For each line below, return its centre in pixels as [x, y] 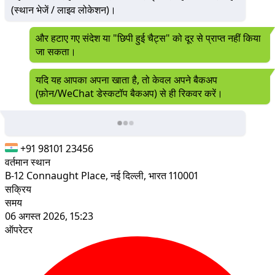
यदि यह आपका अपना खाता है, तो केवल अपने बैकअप [126, 79]
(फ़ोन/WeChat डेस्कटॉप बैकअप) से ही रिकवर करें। [129, 93]
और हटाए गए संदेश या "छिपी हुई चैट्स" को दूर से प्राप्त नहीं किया [148, 38]
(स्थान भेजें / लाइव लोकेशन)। [64, 10]
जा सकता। [56, 51]
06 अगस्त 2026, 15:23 [49, 216]
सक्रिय [18, 189]
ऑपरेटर [19, 229]
